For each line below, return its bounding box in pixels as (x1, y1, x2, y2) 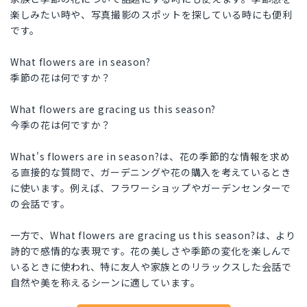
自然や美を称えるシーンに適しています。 (10, 275, 201, 290)
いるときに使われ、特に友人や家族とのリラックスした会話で (10, 260, 292, 274)
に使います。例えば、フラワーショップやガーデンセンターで (10, 181, 291, 195)
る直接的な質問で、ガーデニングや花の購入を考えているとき (10, 165, 291, 180)
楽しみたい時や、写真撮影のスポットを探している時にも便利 (10, 8, 293, 22)
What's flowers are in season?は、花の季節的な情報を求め (10, 149, 291, 164)
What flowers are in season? (10, 55, 151, 69)
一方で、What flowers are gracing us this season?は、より (10, 228, 296, 243)
